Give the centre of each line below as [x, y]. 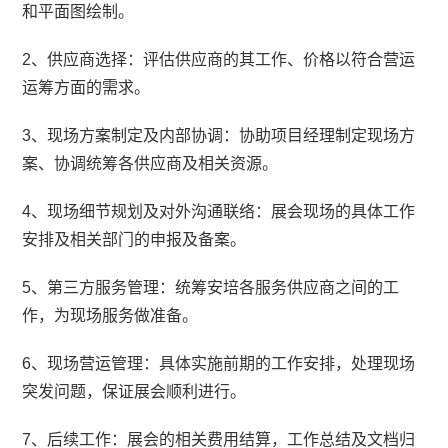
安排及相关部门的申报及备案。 [134, 239]
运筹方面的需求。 [86, 87]
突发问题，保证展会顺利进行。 [134, 391]
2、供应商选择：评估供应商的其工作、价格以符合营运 [219, 59]
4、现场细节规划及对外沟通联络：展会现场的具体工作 [219, 211]
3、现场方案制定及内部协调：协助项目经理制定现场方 [219, 135]
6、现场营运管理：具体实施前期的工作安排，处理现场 [219, 363]
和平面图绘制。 [78, 11]
